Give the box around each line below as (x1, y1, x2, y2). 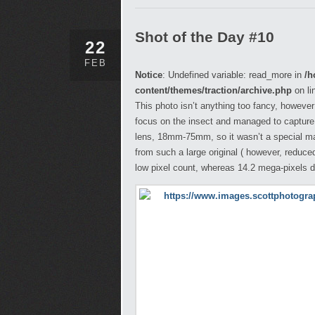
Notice (135, 70, 162, 80)
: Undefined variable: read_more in (162, 70, 304, 80)
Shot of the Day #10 (135, 29, 274, 45)
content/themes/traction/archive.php (135, 85, 292, 96)
